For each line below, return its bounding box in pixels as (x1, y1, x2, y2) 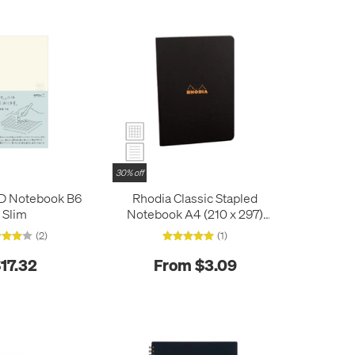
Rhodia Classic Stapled (132, 189, 258, 206)
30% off (116, 166, 144, 178)
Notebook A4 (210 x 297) (127, 204, 264, 222)
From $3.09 (153, 254, 237, 276)
